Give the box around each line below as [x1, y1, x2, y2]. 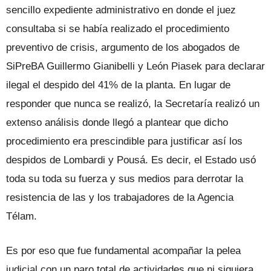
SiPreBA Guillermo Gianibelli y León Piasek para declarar [6, 60, 265, 72]
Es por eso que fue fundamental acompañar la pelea [6, 244, 241, 256]
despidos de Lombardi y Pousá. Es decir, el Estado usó [6, 154, 256, 166]
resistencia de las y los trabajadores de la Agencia [6, 191, 233, 203]
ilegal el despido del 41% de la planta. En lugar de [6, 79, 230, 91]
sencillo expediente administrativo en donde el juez [6, 4, 236, 16]
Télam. [6, 210, 37, 222]
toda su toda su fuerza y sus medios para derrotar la [6, 172, 243, 184]
